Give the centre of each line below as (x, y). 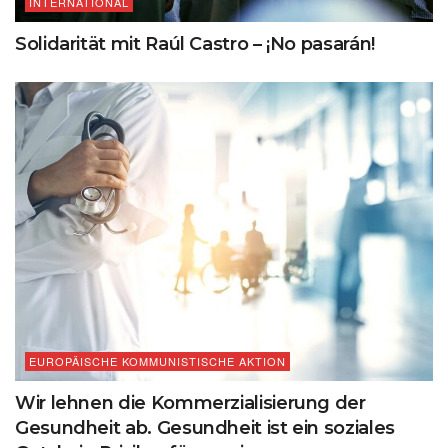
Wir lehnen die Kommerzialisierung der (190, 402)
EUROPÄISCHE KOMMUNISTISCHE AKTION (157, 360)
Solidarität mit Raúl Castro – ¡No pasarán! (195, 44)
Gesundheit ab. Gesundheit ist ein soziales (205, 427)
